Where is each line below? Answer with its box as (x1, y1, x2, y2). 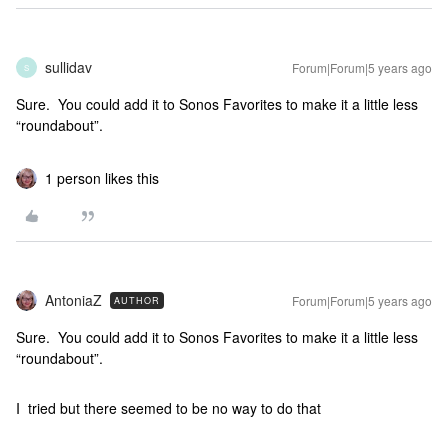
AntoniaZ (45, 290, 102, 310)
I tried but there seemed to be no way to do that (16, 398, 321, 418)
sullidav (45, 57, 92, 77)
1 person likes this (45, 168, 159, 188)
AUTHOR (114, 294, 160, 307)
